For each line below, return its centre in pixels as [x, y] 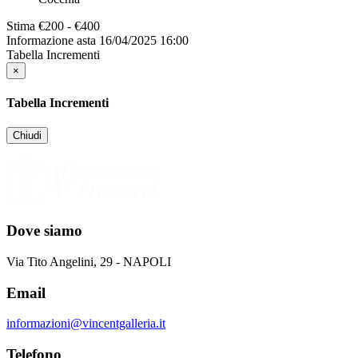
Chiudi [27, 136]
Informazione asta [51, 40]
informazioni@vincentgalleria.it [86, 324]
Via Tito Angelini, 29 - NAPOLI [89, 261]
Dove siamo [44, 231]
